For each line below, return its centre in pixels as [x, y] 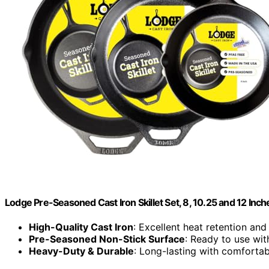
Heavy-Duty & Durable [81, 251]
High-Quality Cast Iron [81, 227]
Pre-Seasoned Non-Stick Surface [107, 239]
